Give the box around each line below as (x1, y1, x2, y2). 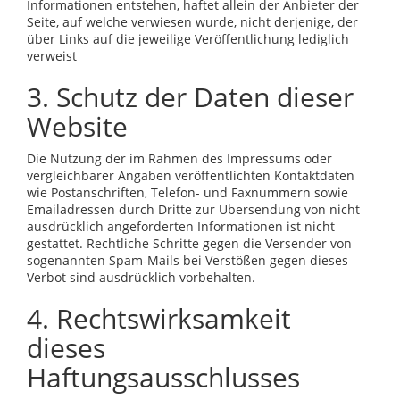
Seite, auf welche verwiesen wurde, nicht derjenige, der (27, 12, 358, 30)
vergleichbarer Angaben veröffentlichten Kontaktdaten (27, 166, 354, 184)
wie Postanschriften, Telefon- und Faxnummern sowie (27, 183, 348, 201)
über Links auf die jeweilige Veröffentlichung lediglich (27, 29, 349, 47)
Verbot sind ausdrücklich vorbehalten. (27, 268, 255, 286)
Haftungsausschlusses (27, 358, 300, 396)
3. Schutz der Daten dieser (27, 78, 354, 115)
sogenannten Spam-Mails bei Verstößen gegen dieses (27, 251, 348, 269)
